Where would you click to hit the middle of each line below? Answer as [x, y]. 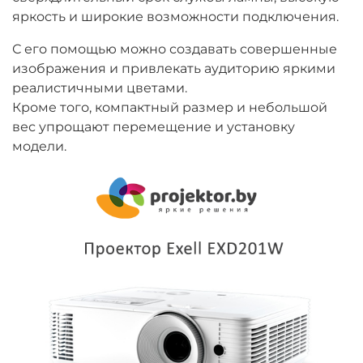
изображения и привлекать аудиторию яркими [174, 69]
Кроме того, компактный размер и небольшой [170, 108]
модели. [39, 147]
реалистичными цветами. [100, 88]
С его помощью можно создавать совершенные [175, 49]
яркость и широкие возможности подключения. [175, 17]
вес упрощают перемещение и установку [154, 127]
